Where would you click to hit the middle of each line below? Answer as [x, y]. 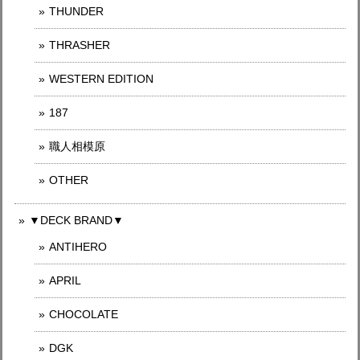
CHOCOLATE [84, 314]
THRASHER [80, 45]
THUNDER [76, 11]
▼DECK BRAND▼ [76, 220]
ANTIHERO [78, 247]
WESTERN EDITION [101, 79]
